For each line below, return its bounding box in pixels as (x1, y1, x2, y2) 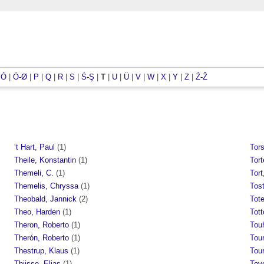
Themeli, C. (14, 168, 54, 177)
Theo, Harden (14, 207, 60, 216)
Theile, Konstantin (14, 155, 76, 164)
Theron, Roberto (14, 220, 69, 229)
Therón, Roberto (14, 233, 69, 242)
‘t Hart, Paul (14, 142, 55, 151)
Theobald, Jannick (14, 194, 77, 203)
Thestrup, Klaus (14, 246, 68, 255)
